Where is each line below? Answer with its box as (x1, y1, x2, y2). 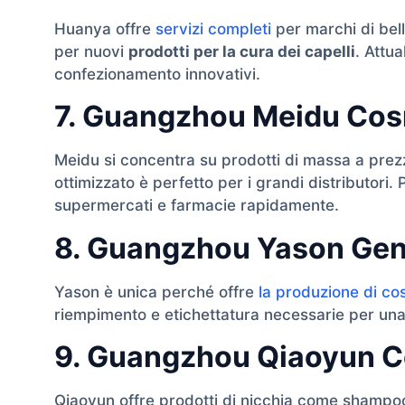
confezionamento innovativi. (54, 64, 260, 83)
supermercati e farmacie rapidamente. (54, 196, 339, 215)
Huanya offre (54, 19, 155, 38)
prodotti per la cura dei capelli (128, 42, 355, 61)
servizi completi (155, 19, 271, 38)
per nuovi (54, 42, 128, 61)
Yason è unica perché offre (54, 282, 259, 301)
